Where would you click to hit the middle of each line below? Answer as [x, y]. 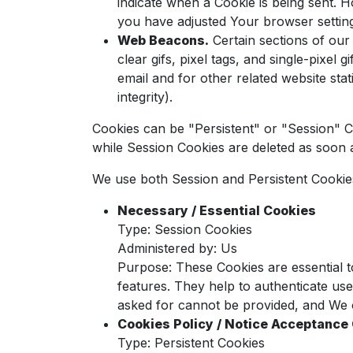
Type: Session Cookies [185, 229]
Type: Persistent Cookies [191, 343]
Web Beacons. [163, 40]
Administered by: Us [177, 248]
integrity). [145, 97]
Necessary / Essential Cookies [217, 210]
